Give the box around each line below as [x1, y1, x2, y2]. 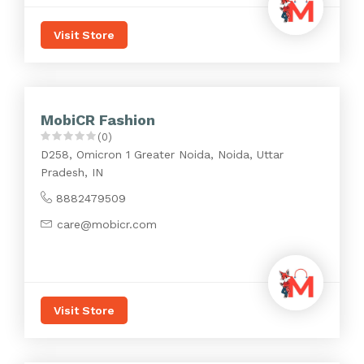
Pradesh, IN [41, 166, 103, 179]
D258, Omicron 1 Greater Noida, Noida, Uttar [41, 148, 284, 161]
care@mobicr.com [57, 218, 157, 231]
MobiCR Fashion [41, 111, 155, 128]
